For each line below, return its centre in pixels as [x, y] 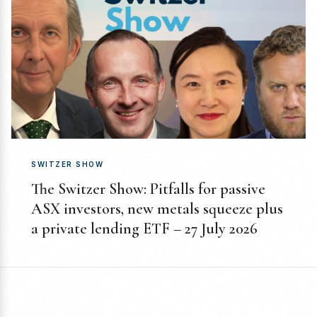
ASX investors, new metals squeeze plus [157, 209]
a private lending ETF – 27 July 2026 [144, 229]
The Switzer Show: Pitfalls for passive [148, 189]
